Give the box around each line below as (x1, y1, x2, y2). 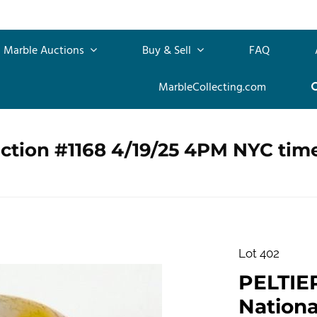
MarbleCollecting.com (158, 78, 266, 97)
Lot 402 (238, 246, 279, 260)
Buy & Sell (142, 41, 194, 60)
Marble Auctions (4, 41, 87, 60)
